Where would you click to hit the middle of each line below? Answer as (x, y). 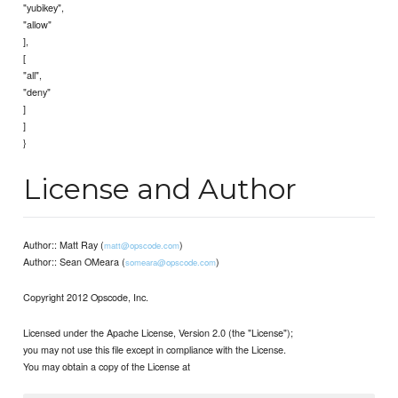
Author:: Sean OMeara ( (75, 262)
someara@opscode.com (171, 263)
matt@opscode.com (142, 246)
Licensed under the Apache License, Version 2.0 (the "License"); (159, 333)
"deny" (37, 92)
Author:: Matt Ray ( (64, 245)
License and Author (160, 189)
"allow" (38, 24)
